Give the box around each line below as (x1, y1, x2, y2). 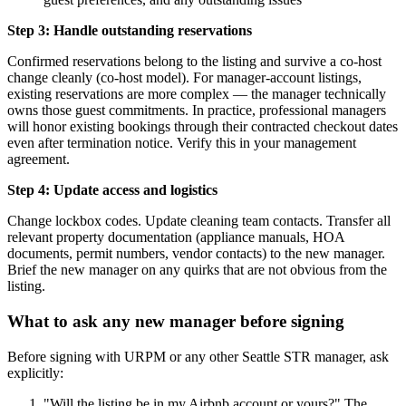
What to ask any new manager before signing (7, 311, 344, 331)
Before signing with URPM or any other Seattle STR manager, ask (7, 348, 389, 364)
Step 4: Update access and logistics (7, 182, 217, 198)
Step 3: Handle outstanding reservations (7, 23, 252, 39)
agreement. (7, 151, 70, 168)
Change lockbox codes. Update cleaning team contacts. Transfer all (7, 213, 391, 229)
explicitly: (7, 364, 63, 381)
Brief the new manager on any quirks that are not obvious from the (7, 262, 387, 278)
